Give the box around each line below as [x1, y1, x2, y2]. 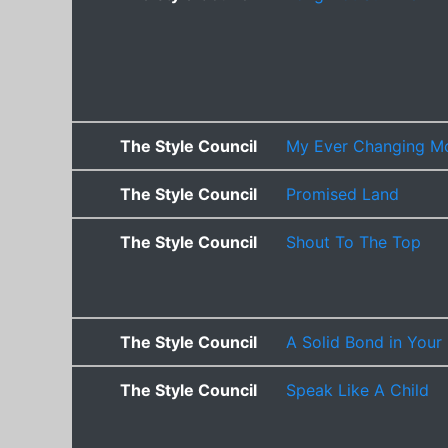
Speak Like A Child [286, 379, 429, 400]
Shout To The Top [286, 231, 421, 252]
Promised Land [286, 183, 399, 204]
